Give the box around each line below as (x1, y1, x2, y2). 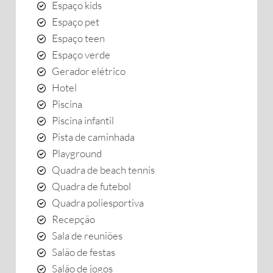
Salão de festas (52, 246, 115, 258)
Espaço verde (52, 48, 110, 61)
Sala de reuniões (52, 229, 122, 242)
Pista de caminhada (52, 130, 135, 143)
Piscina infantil (52, 114, 114, 127)
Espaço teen (52, 32, 105, 44)
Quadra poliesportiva (52, 196, 144, 209)
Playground (52, 147, 102, 160)
